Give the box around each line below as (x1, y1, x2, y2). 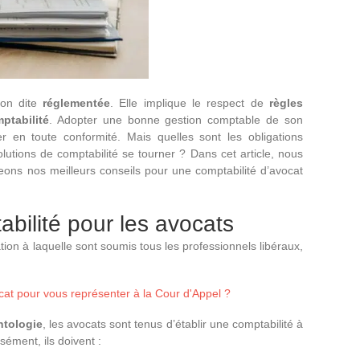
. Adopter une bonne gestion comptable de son (49, 113, 303, 126)
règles (268, 96, 303, 109)
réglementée (43, 96, 111, 109)
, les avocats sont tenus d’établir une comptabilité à (42, 317, 303, 330)
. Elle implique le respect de (110, 96, 269, 109)
